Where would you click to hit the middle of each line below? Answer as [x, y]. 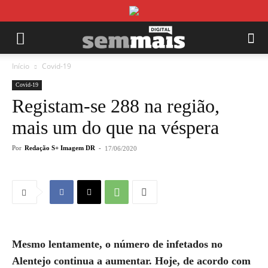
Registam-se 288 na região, [116, 106]
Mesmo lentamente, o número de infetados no [117, 244]
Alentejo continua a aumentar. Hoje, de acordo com [131, 261]
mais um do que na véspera [115, 127]
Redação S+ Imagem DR [60, 148]
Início [21, 66]
